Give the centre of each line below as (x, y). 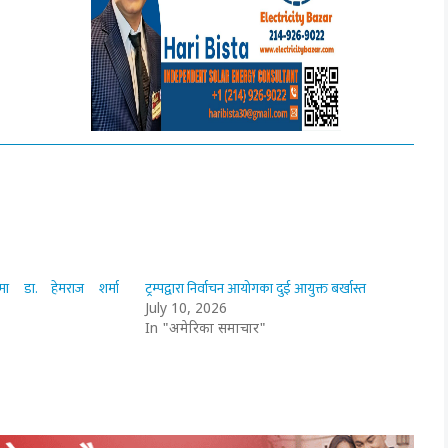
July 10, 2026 (186, 310)
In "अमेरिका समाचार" (206, 330)
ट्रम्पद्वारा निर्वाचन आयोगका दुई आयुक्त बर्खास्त (256, 289)
